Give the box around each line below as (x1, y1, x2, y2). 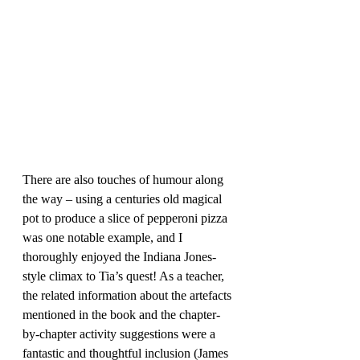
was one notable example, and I (22, 231, 186, 245)
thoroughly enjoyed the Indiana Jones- (22, 250, 216, 264)
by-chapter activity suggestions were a (22, 327, 219, 342)
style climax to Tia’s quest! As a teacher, (22, 269, 227, 284)
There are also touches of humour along (22, 173, 227, 187)
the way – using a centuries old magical (22, 192, 225, 207)
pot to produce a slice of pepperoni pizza (22, 211, 231, 226)
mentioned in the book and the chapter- (22, 308, 220, 322)
